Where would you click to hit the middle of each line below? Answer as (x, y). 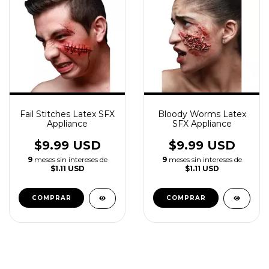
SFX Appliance (202, 124)
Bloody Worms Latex (202, 114)
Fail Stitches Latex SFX (67, 114)
